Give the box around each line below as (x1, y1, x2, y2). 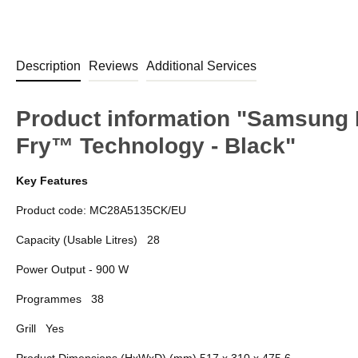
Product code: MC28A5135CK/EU (16, 203, 186, 217)
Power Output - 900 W (16, 262, 129, 276)
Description (16, 58, 81, 73)
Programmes (16, 292, 82, 305)
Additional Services (146, 58, 257, 73)
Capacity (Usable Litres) (16, 233, 141, 246)
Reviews (89, 58, 138, 73)
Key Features (16, 173, 88, 187)
